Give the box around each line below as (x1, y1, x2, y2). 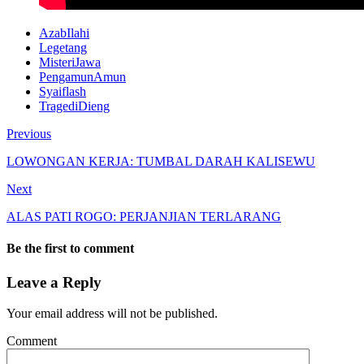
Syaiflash (39, 84, 86, 99)
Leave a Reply (6, 273, 102, 291)
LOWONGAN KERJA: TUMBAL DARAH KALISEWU (6, 154, 315, 169)
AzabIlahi (39, 26, 89, 41)
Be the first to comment (6, 241, 134, 256)
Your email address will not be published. (6, 306, 218, 321)
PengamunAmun (39, 70, 126, 84)
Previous (6, 127, 51, 141)
